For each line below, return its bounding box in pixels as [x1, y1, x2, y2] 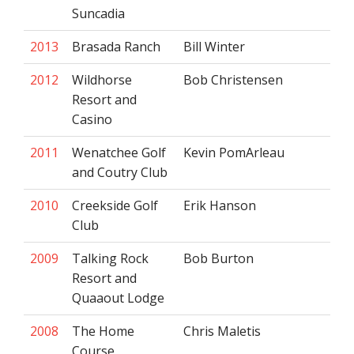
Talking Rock [72, 250, 149, 267]
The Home [72, 322, 134, 340]
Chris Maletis [183, 322, 261, 340]
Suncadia [72, 5, 125, 22]
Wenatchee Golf [72, 144, 166, 161]
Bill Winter [183, 38, 245, 55]
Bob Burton [183, 250, 254, 267]
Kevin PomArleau [183, 144, 284, 161]
